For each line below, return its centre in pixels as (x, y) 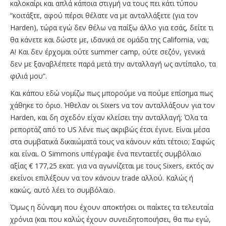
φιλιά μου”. (29, 76)
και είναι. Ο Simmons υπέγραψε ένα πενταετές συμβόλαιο (106, 153)
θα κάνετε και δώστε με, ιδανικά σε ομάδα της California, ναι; (109, 39)
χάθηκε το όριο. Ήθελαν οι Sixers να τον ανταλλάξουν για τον (112, 105)
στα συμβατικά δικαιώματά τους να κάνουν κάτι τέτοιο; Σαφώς (112, 141)
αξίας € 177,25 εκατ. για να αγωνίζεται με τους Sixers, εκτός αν (112, 165)
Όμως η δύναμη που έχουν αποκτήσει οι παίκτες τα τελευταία (112, 207)
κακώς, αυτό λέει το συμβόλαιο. (64, 190)
